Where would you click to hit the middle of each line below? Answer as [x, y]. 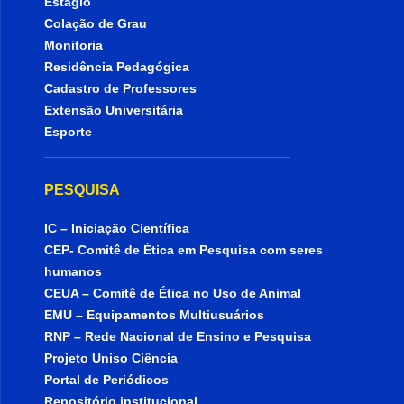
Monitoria [74, 45]
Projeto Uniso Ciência [111, 358]
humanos [73, 271]
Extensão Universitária [114, 110]
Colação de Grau [96, 23]
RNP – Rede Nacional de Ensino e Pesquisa [178, 336]
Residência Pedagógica [117, 67]
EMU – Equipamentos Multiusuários [155, 315]
